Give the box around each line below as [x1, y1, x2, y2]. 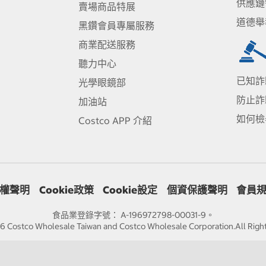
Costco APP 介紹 [78, 114, 153, 126]
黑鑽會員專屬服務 [78, 19, 155, 31]
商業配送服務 [78, 38, 136, 50]
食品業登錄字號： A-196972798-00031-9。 [52, 210, 214, 221]
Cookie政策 [39, 183, 94, 197]
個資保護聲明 [166, 183, 227, 197]
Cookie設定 [103, 183, 157, 197]
